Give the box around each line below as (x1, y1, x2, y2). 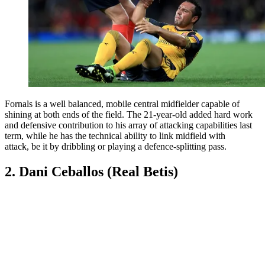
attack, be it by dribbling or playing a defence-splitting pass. (5, 141, 227, 151)
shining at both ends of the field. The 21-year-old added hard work (5, 109, 253, 119)
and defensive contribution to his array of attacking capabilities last (5, 119, 252, 130)
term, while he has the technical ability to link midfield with (5, 130, 225, 141)
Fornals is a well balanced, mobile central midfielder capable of (5, 98, 240, 109)
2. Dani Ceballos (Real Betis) (5, 163, 178, 179)
